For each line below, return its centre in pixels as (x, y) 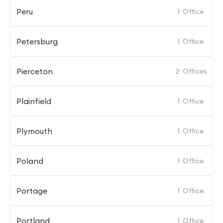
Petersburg (37, 41)
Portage (32, 191)
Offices (195, 71)
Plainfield (34, 101)
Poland (30, 161)
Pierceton (35, 71)
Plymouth (34, 131)
